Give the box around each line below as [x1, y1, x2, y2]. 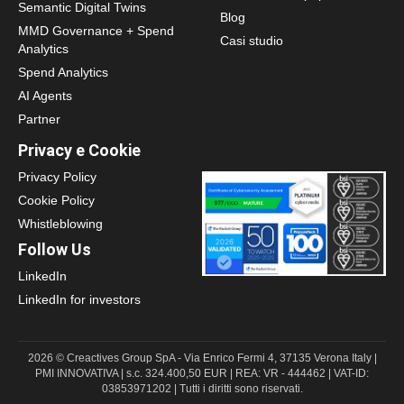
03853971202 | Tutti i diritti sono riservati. [101, 381, 303, 395]
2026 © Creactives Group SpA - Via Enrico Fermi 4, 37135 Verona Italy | [27, 351, 377, 364]
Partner [18, 111, 60, 126]
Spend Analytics [18, 64, 108, 79]
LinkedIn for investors [18, 291, 141, 307]
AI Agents [18, 87, 72, 103]
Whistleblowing [18, 216, 103, 231]
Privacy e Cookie [18, 140, 141, 160]
